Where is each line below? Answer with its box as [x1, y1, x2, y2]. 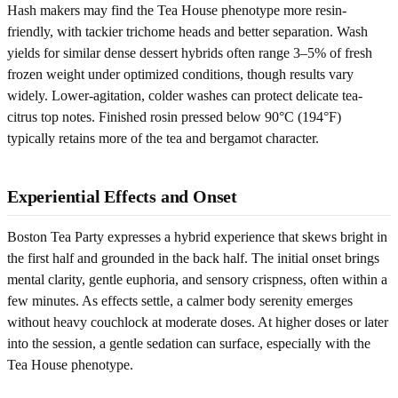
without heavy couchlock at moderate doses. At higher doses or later [7, 314, 388, 330]
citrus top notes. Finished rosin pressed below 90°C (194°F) [7, 108, 341, 124]
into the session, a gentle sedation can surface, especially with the [7, 335, 370, 351]
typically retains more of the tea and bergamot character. [7, 130, 319, 146]
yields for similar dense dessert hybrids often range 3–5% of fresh [7, 44, 372, 60]
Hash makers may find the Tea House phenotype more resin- [7, 2, 346, 18]
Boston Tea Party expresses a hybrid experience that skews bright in [7, 228, 387, 244]
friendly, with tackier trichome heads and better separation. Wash [7, 23, 368, 39]
